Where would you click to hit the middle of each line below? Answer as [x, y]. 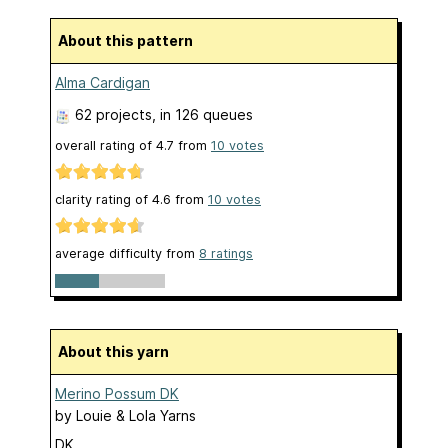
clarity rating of [103, 200]
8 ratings [226, 254]
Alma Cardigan [102, 82]
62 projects [113, 114]
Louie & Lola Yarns [136, 415]
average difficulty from [127, 254]
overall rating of [105, 145]
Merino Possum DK [117, 393]
